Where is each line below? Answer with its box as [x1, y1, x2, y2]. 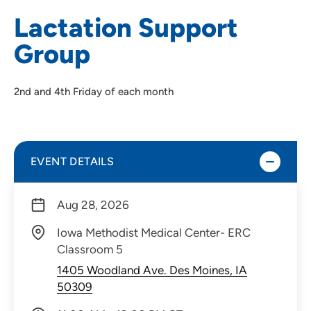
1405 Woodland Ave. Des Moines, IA [57, 262, 247, 277]
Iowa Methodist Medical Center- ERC [57, 225, 251, 239]
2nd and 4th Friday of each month [14, 85, 174, 98]
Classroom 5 [57, 242, 123, 256]
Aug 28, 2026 [57, 197, 129, 212]
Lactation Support [14, 11, 238, 44]
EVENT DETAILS [31, 154, 115, 168]
